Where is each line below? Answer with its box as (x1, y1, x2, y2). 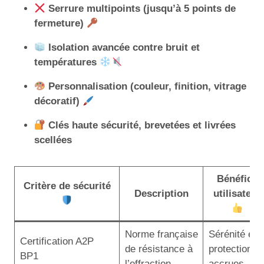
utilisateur (213, 188, 261, 199)
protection (208, 243, 252, 255)
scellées (34, 134, 72, 146)
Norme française (124, 229, 198, 240)
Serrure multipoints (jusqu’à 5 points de (48, 3, 236, 14)
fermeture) (34, 18, 87, 29)
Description (134, 188, 189, 199)
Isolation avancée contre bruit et (48, 42, 200, 53)
